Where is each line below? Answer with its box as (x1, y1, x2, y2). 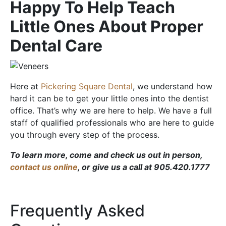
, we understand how (133, 81, 212, 92)
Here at (10, 81, 41, 92)
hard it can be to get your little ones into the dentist (10, 93, 209, 104)
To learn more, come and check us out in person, (10, 150, 202, 160)
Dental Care (10, 35, 102, 55)
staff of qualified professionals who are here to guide (10, 118, 214, 128)
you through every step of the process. (10, 130, 159, 140)
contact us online (10, 162, 78, 173)
